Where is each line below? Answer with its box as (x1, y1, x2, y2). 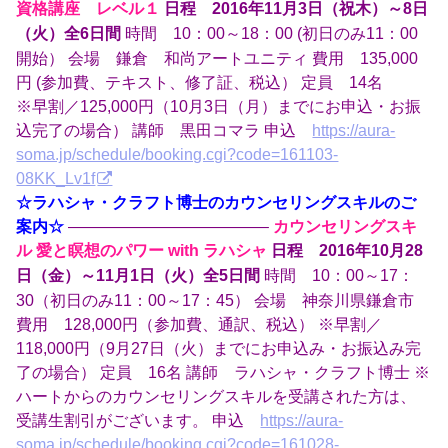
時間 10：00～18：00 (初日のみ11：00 (121, 24, 419, 43)
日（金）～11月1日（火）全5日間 (16, 267, 261, 285)
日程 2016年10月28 (271, 242, 424, 260)
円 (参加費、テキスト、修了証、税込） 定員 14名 (16, 73, 384, 92)
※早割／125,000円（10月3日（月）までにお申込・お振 (16, 97, 422, 116)
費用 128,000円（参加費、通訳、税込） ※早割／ (16, 315, 383, 334)
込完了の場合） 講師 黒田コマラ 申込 (16, 121, 313, 140)
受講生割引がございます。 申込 (16, 411, 261, 430)
